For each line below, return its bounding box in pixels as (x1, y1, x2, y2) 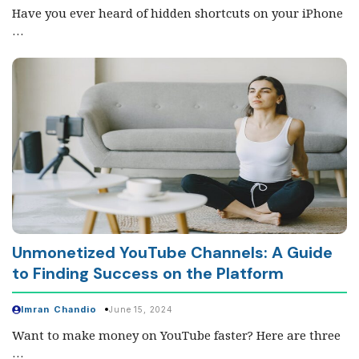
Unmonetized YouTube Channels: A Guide (12, 241, 333, 263)
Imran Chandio (21, 303, 98, 315)
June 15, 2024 (109, 305, 173, 315)
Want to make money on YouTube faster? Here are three (12, 326, 341, 343)
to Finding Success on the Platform (12, 262, 284, 284)
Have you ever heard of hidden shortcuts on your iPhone (12, 5, 343, 22)
